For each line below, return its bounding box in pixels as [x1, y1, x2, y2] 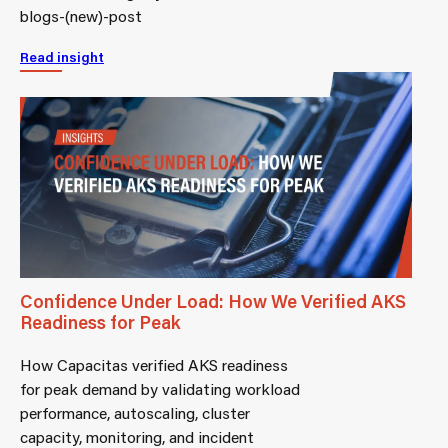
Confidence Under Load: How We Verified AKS [20, 288, 406, 313]
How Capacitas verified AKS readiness [20, 353, 288, 375]
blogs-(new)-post [20, 5, 142, 27]
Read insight [20, 48, 104, 67]
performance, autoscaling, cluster [20, 401, 250, 423]
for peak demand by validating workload [20, 377, 300, 399]
